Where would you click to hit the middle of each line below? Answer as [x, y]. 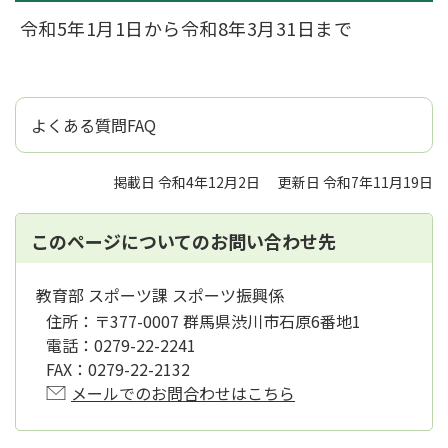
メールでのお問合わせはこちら [183, 392]
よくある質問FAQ [93, 124]
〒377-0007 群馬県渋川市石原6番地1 [227, 320]
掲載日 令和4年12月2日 [186, 181]
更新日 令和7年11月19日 [355, 181]
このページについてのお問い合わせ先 [183, 240]
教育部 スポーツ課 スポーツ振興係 [160, 294]
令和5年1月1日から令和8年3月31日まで [186, 27]
